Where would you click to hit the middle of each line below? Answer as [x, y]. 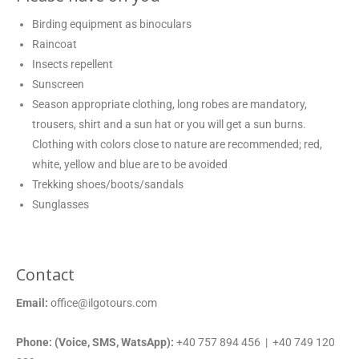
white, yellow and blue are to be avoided [130, 164]
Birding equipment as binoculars [112, 24]
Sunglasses [61, 204]
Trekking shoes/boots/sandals [108, 184]
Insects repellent [73, 64]
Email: [32, 303]
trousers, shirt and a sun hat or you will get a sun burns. [169, 124]
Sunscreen [58, 84]
